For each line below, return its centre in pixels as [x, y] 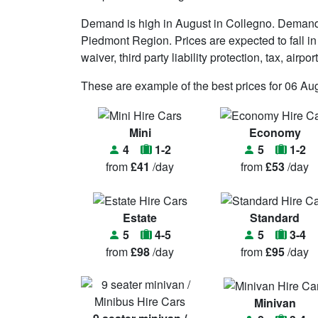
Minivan [275, 303]
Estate [140, 218]
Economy [275, 132]
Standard [275, 218]
